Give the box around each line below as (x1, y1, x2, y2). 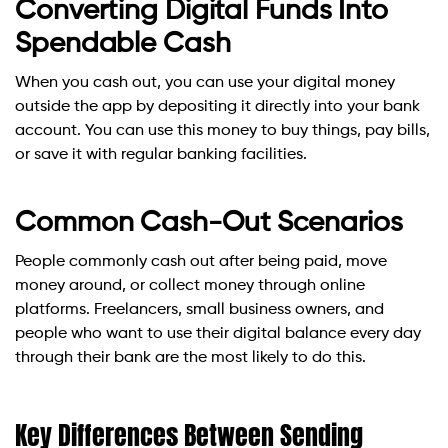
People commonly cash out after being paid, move (15, 254, 387, 271)
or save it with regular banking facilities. (15, 147, 307, 164)
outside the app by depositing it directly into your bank (15, 99, 420, 116)
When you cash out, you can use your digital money (15, 75, 395, 92)
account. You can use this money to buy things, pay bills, (15, 123, 430, 140)
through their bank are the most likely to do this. (15, 350, 366, 367)
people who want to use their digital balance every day (15, 326, 421, 343)
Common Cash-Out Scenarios (15, 209, 403, 238)
